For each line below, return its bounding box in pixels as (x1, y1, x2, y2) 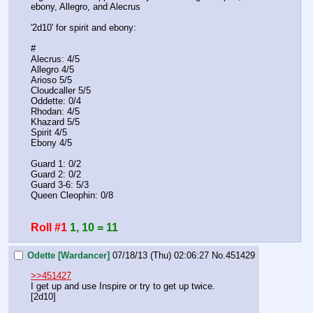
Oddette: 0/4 (31, 95, 81, 106)
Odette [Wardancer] (27, 250, 110, 261)
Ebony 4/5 (31, 137, 72, 148)
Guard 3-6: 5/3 (31, 179, 89, 190)
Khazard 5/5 (31, 116, 80, 127)
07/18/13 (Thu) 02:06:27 (112, 250, 209, 261)
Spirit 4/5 (31, 126, 67, 138)
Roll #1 (31, 221, 67, 233)
